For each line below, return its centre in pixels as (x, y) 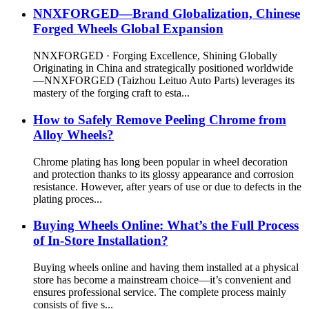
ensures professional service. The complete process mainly (160, 292)
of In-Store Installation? (101, 241)
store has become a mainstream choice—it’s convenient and (162, 280)
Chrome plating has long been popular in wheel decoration (160, 161)
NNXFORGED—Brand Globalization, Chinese (167, 14)
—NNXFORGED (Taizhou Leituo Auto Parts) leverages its (164, 81)
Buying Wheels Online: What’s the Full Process (166, 226)
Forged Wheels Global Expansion (128, 29)
